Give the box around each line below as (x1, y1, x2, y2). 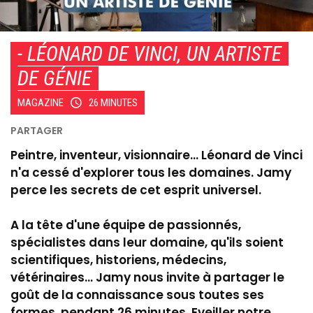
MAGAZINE (17, 96, 64, 109)
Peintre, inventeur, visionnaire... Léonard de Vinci (10, 146, 303, 163)
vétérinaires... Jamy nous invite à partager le (10, 268, 284, 286)
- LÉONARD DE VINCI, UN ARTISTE (17, 41, 282, 66)
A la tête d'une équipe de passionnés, (10, 216, 241, 233)
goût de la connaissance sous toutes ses (10, 286, 264, 303)
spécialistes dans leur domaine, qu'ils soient (10, 233, 284, 251)
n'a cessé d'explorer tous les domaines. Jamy (10, 163, 291, 181)
